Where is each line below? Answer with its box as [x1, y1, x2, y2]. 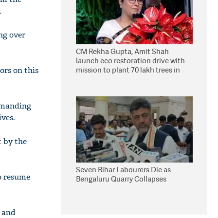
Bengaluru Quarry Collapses [76, 174, 166, 184]
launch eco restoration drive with [76, 55, 185, 66]
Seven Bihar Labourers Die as [76, 164, 171, 175]
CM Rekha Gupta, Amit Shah [76, 46, 169, 56]
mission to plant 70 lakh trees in [76, 65, 180, 75]
